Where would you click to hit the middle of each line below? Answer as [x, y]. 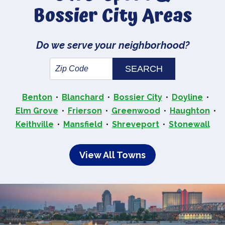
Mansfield [83, 125]
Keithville [34, 125]
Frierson [85, 111]
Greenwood [136, 111]
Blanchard [83, 97]
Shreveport [135, 125]
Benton [37, 97]
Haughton [190, 111]
